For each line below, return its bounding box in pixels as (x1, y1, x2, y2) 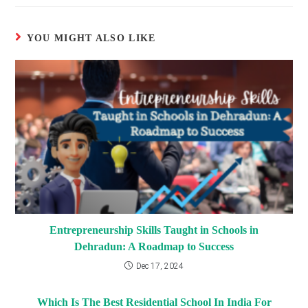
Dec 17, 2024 (136, 261, 184, 272)
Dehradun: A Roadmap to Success (74, 241, 234, 253)
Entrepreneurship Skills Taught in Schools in (49, 224, 258, 236)
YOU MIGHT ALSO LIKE (26, 33, 156, 44)
